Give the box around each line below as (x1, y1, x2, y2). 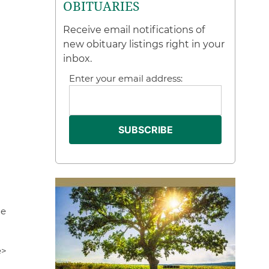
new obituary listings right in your (63, 38, 225, 50)
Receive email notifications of (63, 24, 205, 35)
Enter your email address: (69, 73, 183, 84)
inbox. (63, 53, 92, 64)
